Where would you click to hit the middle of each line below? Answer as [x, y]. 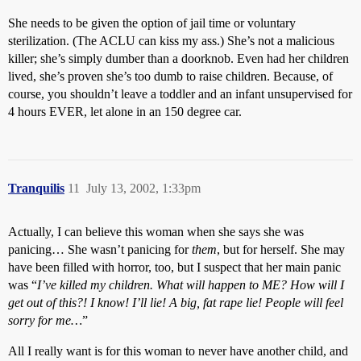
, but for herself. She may [281, 249]
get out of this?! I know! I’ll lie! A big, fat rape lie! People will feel [176, 303]
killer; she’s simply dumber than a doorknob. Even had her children [178, 58]
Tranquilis [36, 188]
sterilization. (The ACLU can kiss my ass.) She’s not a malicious [171, 41]
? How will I [312, 285]
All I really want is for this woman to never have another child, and [178, 351]
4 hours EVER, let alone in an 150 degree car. [125, 112]
